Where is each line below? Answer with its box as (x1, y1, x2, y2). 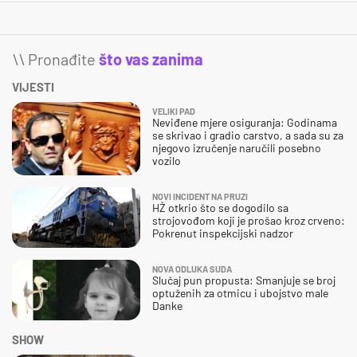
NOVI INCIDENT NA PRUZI (152, 191, 248, 202)
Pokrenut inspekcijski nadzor (152, 226, 293, 241)
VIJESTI (12, 80, 54, 95)
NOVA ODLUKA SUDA (152, 264, 232, 275)
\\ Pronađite (12, 49, 99, 69)
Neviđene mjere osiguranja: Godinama (152, 116, 337, 130)
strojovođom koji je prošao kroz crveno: (152, 214, 345, 228)
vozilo (152, 154, 181, 168)
